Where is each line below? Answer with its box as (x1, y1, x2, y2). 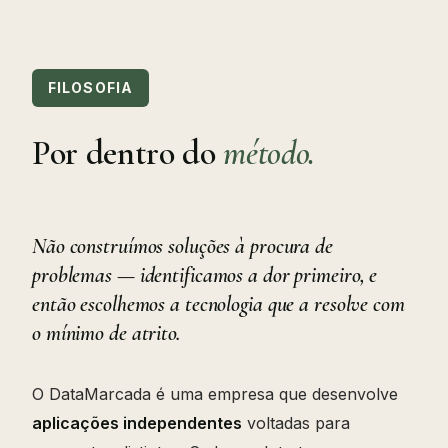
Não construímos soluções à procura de (32, 232, 333, 259)
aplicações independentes (32, 412, 242, 433)
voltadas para (242, 412, 350, 433)
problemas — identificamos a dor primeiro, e (32, 261, 378, 288)
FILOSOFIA (48, 78, 134, 96)
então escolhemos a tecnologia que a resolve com (32, 290, 405, 317)
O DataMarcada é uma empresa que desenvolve (32, 383, 398, 404)
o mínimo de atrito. (32, 319, 180, 346)
